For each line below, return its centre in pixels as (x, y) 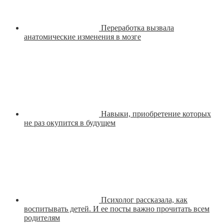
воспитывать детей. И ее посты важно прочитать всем (117, 209)
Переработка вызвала (137, 28)
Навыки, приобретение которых (156, 114)
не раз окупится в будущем (70, 123)
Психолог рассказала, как (144, 200)
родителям (42, 218)
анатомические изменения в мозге (82, 37)
